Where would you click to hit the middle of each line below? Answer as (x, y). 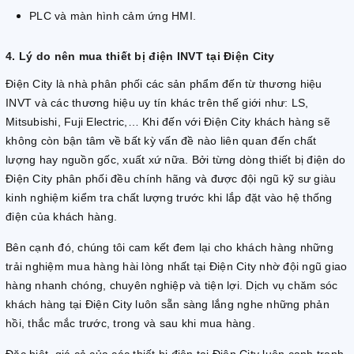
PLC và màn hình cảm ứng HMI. (113, 16)
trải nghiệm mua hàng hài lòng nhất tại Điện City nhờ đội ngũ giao (177, 267)
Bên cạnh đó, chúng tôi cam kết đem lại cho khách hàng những (169, 248)
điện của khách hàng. (61, 217)
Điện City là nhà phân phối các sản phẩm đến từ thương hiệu (164, 84)
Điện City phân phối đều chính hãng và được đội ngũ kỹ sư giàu (171, 179)
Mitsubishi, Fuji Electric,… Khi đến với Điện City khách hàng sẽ (168, 122)
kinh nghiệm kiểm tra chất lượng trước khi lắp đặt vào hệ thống (169, 198)
